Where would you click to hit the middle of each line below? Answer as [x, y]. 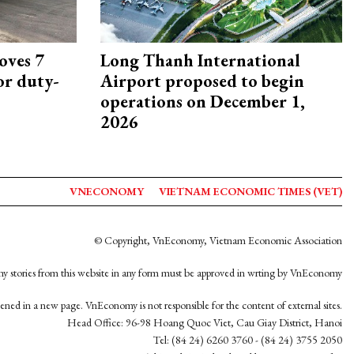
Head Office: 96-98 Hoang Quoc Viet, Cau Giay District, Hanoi [205, 323]
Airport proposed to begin [202, 81]
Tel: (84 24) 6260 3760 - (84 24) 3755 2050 [248, 340]
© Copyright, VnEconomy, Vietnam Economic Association [218, 241]
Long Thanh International [200, 61]
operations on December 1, [203, 102]
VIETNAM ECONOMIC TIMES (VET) [250, 192]
